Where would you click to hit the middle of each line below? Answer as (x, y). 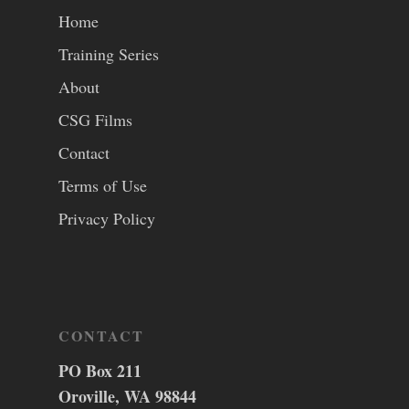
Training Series (109, 54)
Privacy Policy (107, 218)
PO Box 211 (100, 371)
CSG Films (95, 120)
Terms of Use (103, 185)
